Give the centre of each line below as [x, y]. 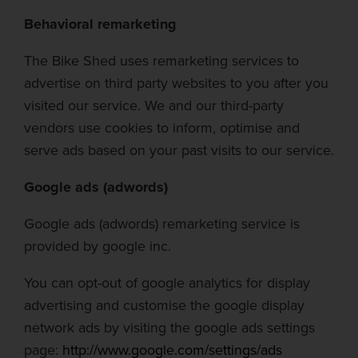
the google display [247, 305]
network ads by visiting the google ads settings [169, 328]
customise [155, 305]
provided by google [85, 246]
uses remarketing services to [207, 61]
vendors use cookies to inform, [120, 128]
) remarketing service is [227, 224]
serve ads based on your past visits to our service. [179, 150]
